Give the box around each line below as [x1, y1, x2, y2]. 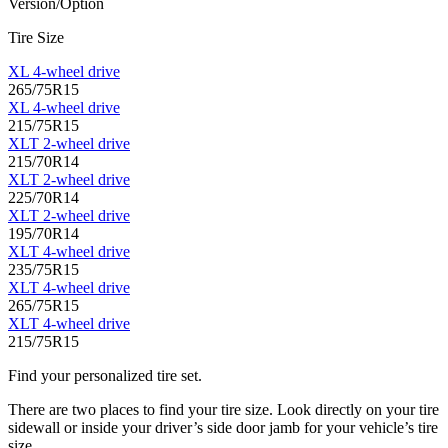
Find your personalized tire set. [8, 367, 202, 385]
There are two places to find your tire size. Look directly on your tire [8, 401, 439, 419]
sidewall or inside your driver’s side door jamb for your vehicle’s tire [8, 419, 438, 437]
